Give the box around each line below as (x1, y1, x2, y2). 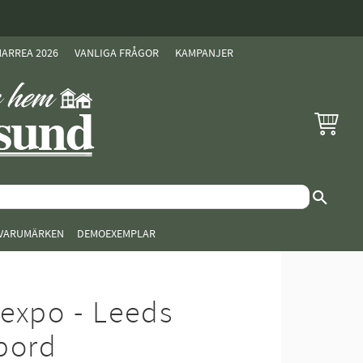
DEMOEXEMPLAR (77, 226, 156, 241)
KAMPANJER (175, 45, 233, 61)
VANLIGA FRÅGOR (75, 45, 159, 61)
